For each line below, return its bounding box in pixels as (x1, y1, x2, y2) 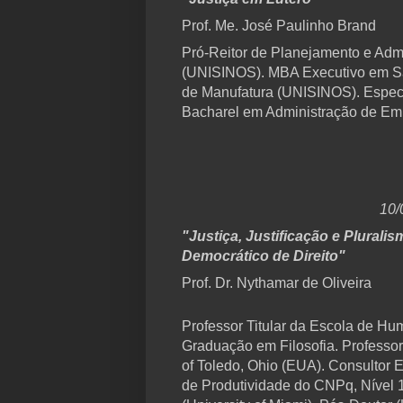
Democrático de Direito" (182, 248, 345, 264)
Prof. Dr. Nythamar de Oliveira (182, 275, 372, 291)
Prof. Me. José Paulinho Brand (182, 18, 376, 34)
